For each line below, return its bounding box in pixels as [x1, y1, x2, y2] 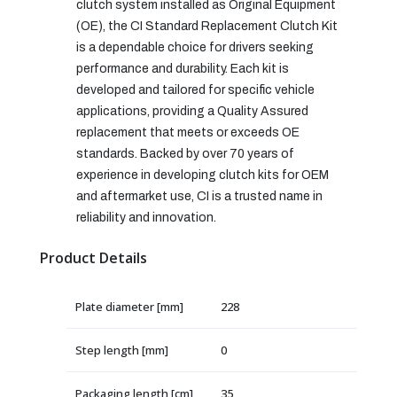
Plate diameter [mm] [75, 298, 183, 315]
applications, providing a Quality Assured [76, 104, 308, 118]
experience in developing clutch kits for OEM [76, 167, 329, 182]
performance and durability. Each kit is [76, 61, 289, 75]
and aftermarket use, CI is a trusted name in [76, 189, 323, 203]
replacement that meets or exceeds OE [76, 125, 300, 139]
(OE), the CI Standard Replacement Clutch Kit [76, 19, 338, 33]
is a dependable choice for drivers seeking [76, 40, 314, 54]
